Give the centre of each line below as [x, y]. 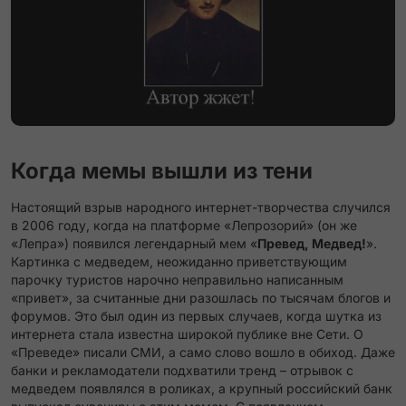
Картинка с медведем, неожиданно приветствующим [179, 261]
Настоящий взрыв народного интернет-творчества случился [201, 207]
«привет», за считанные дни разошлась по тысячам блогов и [201, 298]
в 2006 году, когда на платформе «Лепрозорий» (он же [184, 225]
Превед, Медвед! [312, 243]
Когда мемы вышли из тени [162, 171]
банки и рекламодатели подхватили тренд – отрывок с [182, 370]
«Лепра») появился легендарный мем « [134, 243]
